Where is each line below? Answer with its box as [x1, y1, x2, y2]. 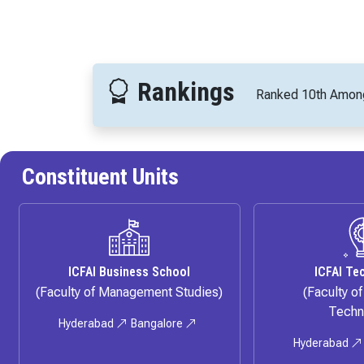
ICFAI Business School [68, 264, 191, 280]
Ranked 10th [255, 87, 327, 103]
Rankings [132, 76, 235, 108]
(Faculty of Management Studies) [36, 284, 223, 301]
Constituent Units [22, 163, 179, 191]
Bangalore [131, 317, 186, 331]
